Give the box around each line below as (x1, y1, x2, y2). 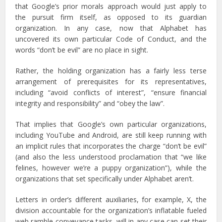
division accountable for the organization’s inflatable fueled (15, 206, 207, 216)
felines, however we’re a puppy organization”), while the (15, 163, 207, 173)
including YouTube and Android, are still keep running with (15, 130, 207, 140)
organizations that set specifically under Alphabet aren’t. (15, 174, 194, 184)
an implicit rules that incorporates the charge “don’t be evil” (15, 141, 207, 151)
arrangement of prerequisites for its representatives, (15, 77, 207, 87)
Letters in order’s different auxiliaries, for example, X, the (15, 195, 207, 205)
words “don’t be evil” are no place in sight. (15, 45, 149, 55)
